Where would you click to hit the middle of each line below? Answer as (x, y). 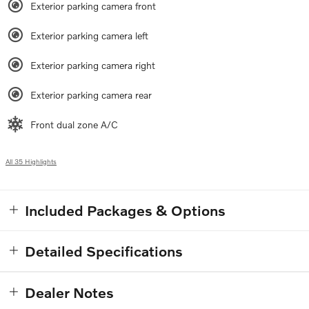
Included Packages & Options (125, 210)
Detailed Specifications (104, 250)
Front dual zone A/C (74, 124)
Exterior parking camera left (89, 35)
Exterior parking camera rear (91, 94)
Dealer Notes (69, 292)
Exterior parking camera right (93, 65)
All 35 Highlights (31, 161)
